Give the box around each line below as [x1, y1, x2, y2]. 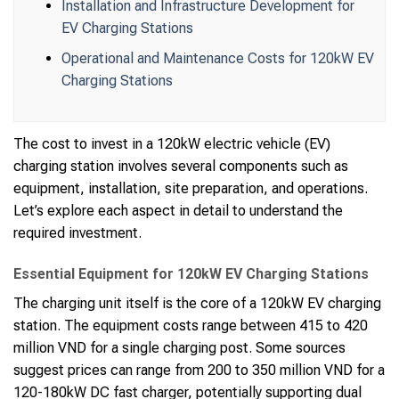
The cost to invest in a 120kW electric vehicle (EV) [13, 135, 330, 153]
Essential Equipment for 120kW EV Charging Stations [13, 265, 369, 282]
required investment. [13, 224, 142, 242]
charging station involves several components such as [13, 158, 348, 175]
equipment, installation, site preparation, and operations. [13, 180, 368, 198]
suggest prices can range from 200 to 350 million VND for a [13, 361, 385, 379]
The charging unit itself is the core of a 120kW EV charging [13, 294, 381, 312]
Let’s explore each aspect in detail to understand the [13, 202, 343, 220]
